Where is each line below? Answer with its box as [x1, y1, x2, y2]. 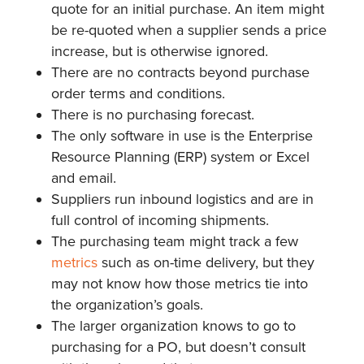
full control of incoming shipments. [50, 210, 269, 229]
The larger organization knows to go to [50, 316, 296, 335]
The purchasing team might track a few [50, 232, 298, 250]
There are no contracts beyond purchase [50, 63, 310, 81]
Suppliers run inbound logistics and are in [50, 189, 314, 208]
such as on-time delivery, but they [97, 253, 314, 271]
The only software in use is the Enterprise [50, 126, 313, 145]
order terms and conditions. [50, 84, 225, 102]
